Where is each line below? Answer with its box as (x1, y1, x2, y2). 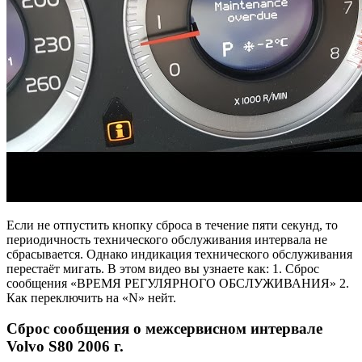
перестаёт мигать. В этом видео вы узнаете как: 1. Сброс (6, 261, 319, 276)
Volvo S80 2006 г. (6, 338, 124, 356)
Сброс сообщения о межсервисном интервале (6, 320, 322, 338)
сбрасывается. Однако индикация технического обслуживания (6, 246, 352, 261)
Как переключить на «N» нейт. (6, 290, 176, 305)
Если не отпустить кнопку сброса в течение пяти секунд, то (6, 217, 338, 232)
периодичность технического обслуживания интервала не (6, 232, 327, 246)
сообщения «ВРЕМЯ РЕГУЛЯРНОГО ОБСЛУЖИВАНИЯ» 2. (6, 276, 349, 290)
